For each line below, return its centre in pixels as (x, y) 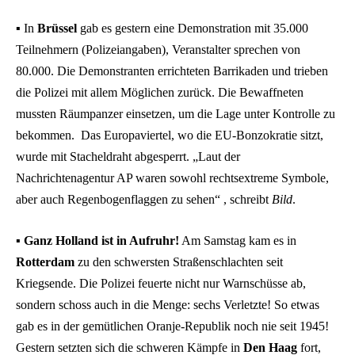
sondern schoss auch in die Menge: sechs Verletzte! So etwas (168, 304)
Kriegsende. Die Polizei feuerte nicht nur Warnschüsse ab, (161, 283)
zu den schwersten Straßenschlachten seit (179, 261)
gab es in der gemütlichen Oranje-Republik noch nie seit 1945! (172, 326)
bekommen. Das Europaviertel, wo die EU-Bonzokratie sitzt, (170, 135)
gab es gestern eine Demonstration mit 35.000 (193, 28)
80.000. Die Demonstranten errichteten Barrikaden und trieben (172, 71)
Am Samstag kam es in (238, 240)
